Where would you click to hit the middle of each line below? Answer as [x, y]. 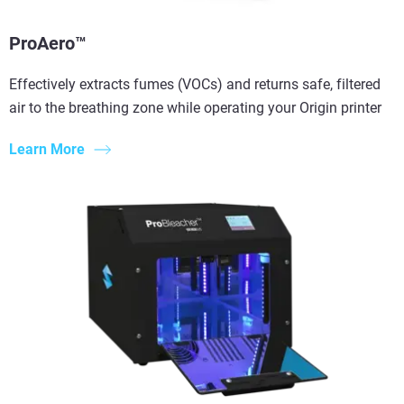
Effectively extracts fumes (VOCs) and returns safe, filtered [195, 84]
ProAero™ [48, 43]
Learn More [47, 150]
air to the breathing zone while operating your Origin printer [195, 107]
